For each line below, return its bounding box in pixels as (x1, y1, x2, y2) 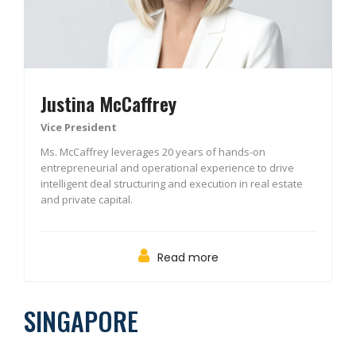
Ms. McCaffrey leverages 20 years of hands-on (41, 145, 265, 159)
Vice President (41, 120, 117, 134)
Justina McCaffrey (41, 89, 176, 118)
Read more (157, 250, 219, 265)
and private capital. (41, 192, 133, 207)
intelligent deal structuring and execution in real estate (41, 176, 303, 191)
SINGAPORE (24, 302, 138, 339)
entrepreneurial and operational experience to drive (41, 161, 294, 175)
